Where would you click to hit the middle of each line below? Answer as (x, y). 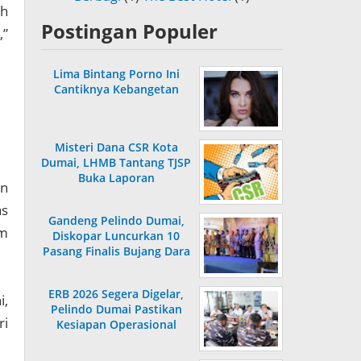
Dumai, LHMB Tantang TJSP (116, 163)
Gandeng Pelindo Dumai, (116, 221)
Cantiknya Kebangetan (116, 89)
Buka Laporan (116, 178)
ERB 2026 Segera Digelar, (116, 294)
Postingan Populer (129, 31)
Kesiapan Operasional (116, 325)
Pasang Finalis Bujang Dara (116, 251)
